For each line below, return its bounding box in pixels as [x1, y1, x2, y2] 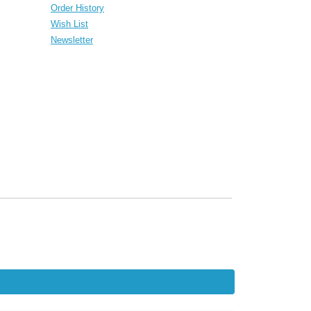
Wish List [51, 18, 88, 29]
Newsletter [51, 34, 93, 45]
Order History [51, 2, 104, 13]
